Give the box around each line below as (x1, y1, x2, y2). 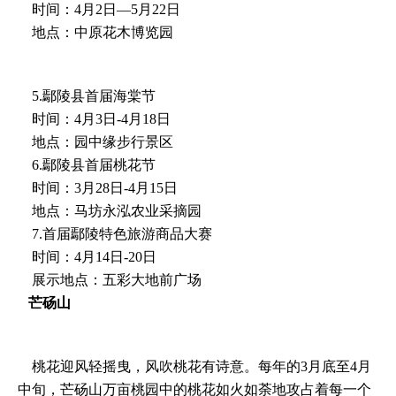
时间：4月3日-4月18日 (18, 110, 171, 126)
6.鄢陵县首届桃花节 (18, 156, 156, 172)
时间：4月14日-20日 (18, 248, 156, 264)
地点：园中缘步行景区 (18, 133, 173, 149)
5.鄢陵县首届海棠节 (18, 88, 156, 103)
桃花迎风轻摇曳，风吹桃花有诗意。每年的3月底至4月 (18, 358, 371, 374)
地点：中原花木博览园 (18, 24, 173, 40)
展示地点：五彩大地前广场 (18, 271, 202, 287)
